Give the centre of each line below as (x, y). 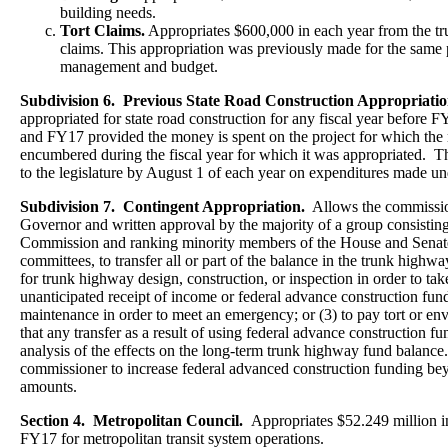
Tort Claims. (102, 30)
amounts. (48, 386)
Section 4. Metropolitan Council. (135, 420)
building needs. (108, 12)
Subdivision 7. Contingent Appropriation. (162, 206)
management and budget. (141, 66)
